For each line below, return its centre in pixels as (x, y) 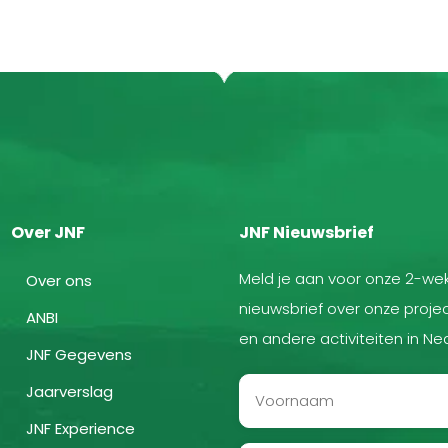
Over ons (59, 280)
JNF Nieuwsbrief (306, 232)
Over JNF (48, 232)
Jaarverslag (69, 391)
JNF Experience (80, 428)
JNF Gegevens (79, 354)
